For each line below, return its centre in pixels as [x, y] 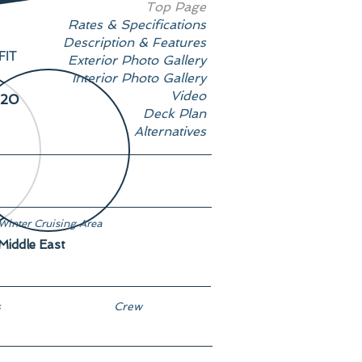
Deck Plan [175, 114]
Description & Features [135, 42]
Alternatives [170, 131]
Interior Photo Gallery [139, 78]
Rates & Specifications [137, 25]
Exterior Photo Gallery [137, 60]
